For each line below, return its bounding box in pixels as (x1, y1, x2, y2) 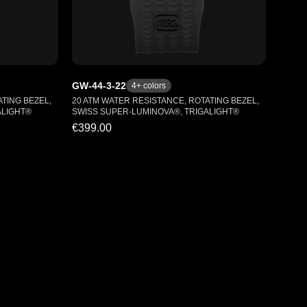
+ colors (136, 81, 166, 91)
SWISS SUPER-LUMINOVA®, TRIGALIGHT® (72, 107, 239, 117)
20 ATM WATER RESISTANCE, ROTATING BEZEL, (72, 96, 259, 106)
